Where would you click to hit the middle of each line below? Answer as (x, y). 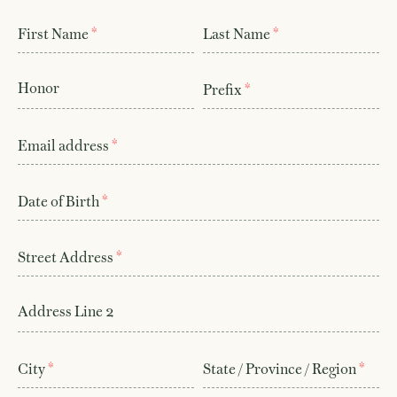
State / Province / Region (281, 369)
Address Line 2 (66, 311)
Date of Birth (60, 201)
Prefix (224, 90)
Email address (65, 145)
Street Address (67, 257)
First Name (54, 34)
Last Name (238, 34)
